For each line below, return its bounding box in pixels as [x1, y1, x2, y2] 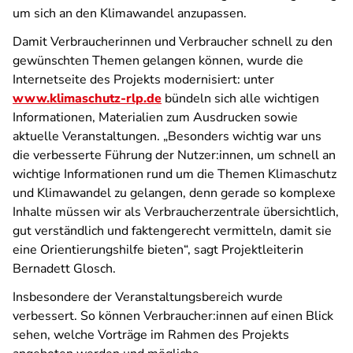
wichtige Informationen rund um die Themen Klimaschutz [13, 165, 336, 183]
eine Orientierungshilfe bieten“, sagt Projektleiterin [13, 241, 303, 258]
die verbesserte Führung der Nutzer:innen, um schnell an [13, 147, 336, 164]
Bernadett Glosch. [13, 260, 116, 277]
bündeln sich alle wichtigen [162, 90, 319, 107]
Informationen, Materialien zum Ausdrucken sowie [13, 109, 298, 126]
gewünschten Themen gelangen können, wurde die [13, 52, 303, 69]
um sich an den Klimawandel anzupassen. [13, 5, 247, 22]
